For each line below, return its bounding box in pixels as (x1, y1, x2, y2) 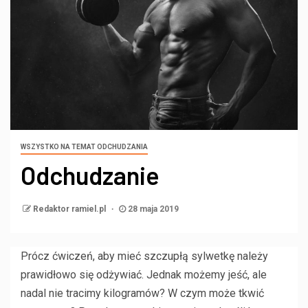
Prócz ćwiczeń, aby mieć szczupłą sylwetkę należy (21, 249, 268, 263)
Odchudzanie (21, 159, 159, 190)
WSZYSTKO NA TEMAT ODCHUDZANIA (21, 142, 148, 151)
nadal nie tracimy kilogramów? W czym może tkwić (21, 286, 264, 300)
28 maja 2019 (126, 203, 179, 214)
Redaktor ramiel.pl (33, 203, 108, 214)
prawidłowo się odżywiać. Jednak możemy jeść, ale (21, 267, 267, 281)
